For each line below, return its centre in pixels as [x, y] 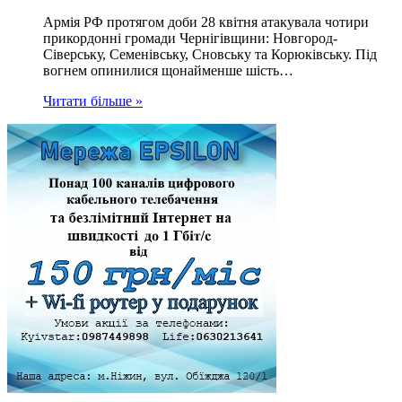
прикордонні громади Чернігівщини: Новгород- [190, 39]
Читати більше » [93, 101]
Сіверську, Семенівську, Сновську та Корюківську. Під [210, 55]
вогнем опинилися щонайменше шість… [168, 71]
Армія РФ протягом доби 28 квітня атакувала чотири [206, 22]
